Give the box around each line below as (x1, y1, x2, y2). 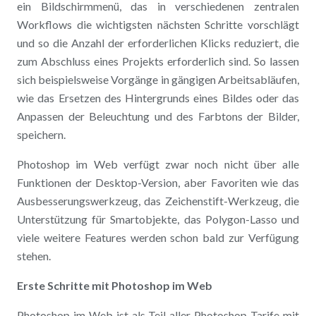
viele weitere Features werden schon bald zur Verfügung (17, 231, 299, 245)
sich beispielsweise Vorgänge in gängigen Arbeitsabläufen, (17, 73, 299, 87)
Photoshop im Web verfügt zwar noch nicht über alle (17, 157, 299, 171)
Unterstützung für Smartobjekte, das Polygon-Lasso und (17, 212, 299, 226)
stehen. (17, 249, 51, 263)
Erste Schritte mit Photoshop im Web (17, 279, 212, 293)
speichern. (17, 128, 66, 142)
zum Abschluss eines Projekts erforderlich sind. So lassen (17, 54, 299, 68)
